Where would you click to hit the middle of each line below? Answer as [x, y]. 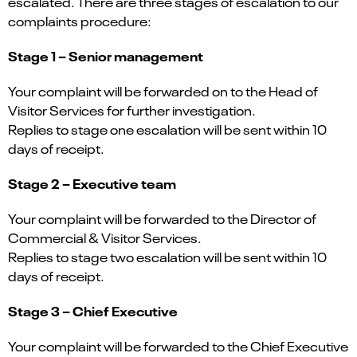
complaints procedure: [80, 20]
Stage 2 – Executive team [92, 182]
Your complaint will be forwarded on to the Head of [163, 90]
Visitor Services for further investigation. [132, 110]
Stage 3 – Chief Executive [93, 310]
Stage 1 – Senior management [106, 55]
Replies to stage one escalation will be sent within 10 [167, 129]
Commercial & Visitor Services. [105, 237]
